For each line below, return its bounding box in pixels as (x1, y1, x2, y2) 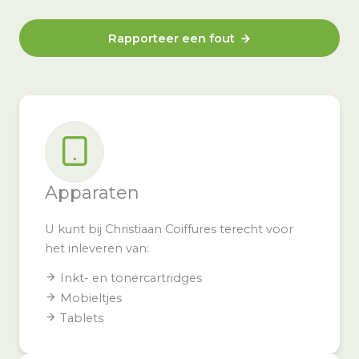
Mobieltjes (60, 291, 122, 305)
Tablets (60, 311, 103, 325)
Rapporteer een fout (107, 31, 235, 46)
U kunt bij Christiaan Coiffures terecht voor (45, 222, 293, 236)
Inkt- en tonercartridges (60, 271, 202, 285)
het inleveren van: (45, 241, 149, 256)
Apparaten (45, 182, 139, 204)
